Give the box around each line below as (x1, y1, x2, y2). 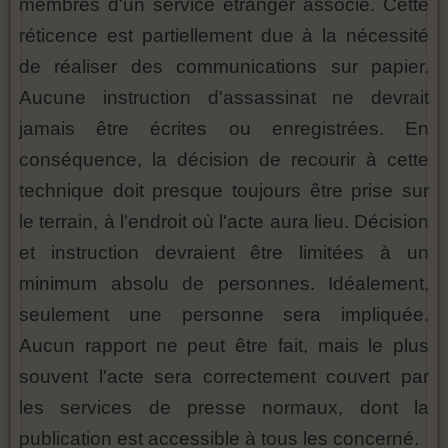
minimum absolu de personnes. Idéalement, (19, 273, 429, 295)
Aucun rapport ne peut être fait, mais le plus (19, 335, 429, 357)
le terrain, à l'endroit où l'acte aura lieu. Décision (19, 211, 429, 233)
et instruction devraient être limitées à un (19, 242, 429, 264)
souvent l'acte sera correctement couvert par (19, 366, 429, 388)
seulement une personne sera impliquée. (19, 304, 429, 326)
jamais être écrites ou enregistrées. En (19, 118, 429, 140)
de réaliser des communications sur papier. (19, 56, 429, 78)
